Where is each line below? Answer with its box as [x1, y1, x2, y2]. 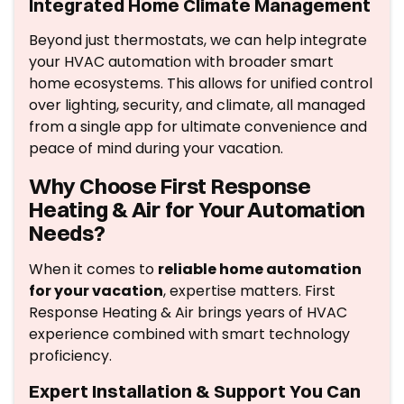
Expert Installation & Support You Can [29, 380, 361, 402]
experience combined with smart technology [29, 324, 350, 344]
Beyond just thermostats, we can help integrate [29, 30, 367, 50]
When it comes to [29, 259, 158, 280]
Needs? [29, 219, 106, 246]
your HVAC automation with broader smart [29, 51, 334, 72]
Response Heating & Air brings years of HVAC [29, 302, 347, 323]
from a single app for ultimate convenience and [29, 116, 367, 137]
